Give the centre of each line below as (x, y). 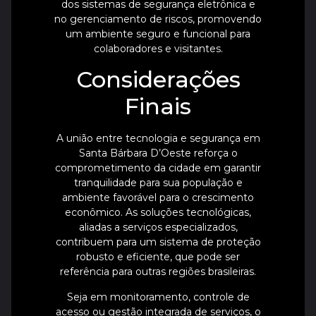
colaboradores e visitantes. (158, 48)
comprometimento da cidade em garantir (158, 168)
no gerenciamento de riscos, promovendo (158, 19)
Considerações (158, 80)
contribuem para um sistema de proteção (158, 242)
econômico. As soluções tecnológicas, (158, 213)
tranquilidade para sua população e (158, 183)
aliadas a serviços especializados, (158, 227)
